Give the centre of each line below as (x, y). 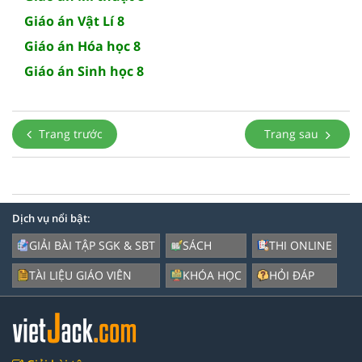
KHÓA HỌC (212, 275)
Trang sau (293, 133)
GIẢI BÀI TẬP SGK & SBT (92, 245)
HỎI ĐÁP (292, 275)
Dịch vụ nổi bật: (51, 218)
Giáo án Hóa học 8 (82, 46)
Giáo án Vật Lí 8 (74, 21)
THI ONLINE (301, 245)
